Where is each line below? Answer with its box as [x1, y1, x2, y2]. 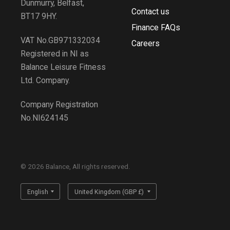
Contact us [131, 6, 169, 16]
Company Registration [21, 100, 99, 110]
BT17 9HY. [21, 11, 57, 22]
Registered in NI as [21, 49, 89, 59]
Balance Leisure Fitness [21, 62, 106, 72]
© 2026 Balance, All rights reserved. [21, 162, 131, 171]
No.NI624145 [21, 113, 68, 123]
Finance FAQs [131, 22, 180, 32]
